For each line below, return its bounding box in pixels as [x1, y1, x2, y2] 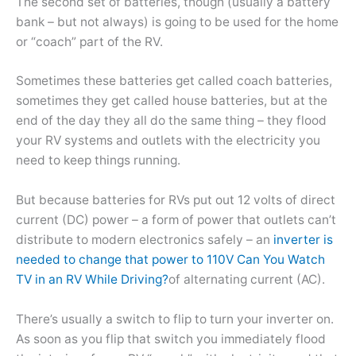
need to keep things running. [16, 153, 180, 168]
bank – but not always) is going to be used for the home [16, 14, 339, 29]
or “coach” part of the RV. [16, 33, 163, 49]
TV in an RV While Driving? [16, 272, 168, 288]
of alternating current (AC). [168, 272, 325, 288]
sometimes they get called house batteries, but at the [16, 93, 327, 109]
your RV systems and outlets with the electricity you [16, 133, 320, 149]
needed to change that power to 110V [16, 252, 237, 268]
